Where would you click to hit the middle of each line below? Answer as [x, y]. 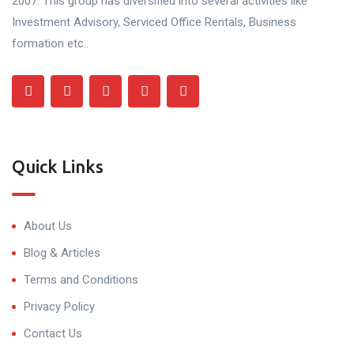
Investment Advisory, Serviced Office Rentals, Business [154, 23]
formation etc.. [50, 44]
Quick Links [58, 167]
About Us [48, 226]
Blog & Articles [62, 253]
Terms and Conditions [81, 280]
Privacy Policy [59, 307]
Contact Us [53, 334]
